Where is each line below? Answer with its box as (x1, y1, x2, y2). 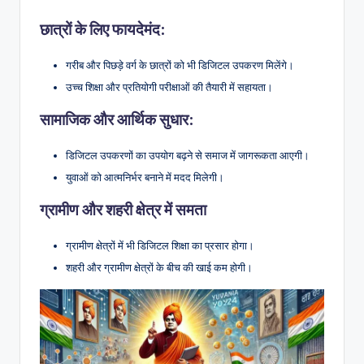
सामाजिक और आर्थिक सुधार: (40, 109, 194, 129)
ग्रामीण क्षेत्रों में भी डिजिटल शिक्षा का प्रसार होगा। (66, 238, 254, 252)
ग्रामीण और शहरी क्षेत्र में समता (40, 199, 206, 219)
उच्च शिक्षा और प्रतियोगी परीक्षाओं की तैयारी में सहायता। (66, 80, 273, 93)
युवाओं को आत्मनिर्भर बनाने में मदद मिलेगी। (66, 170, 224, 184)
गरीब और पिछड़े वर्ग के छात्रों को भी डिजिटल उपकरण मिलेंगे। (66, 58, 294, 71)
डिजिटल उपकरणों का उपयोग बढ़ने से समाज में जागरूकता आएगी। (66, 148, 310, 162)
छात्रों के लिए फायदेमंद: (40, 19, 166, 39)
